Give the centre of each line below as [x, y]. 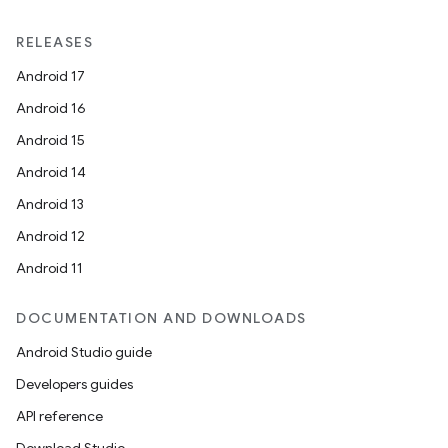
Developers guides [74, 384]
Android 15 [50, 140]
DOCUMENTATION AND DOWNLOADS [161, 318]
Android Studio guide [84, 352]
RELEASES [54, 42]
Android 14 [51, 172]
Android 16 [51, 108]
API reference [59, 416]
